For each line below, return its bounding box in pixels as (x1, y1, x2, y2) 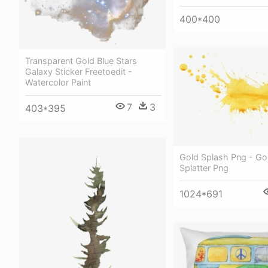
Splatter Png (179, 162, 229, 173)
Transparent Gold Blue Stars (25, 56, 137, 66)
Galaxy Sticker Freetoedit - (25, 66, 132, 77)
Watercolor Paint (25, 77, 91, 88)
